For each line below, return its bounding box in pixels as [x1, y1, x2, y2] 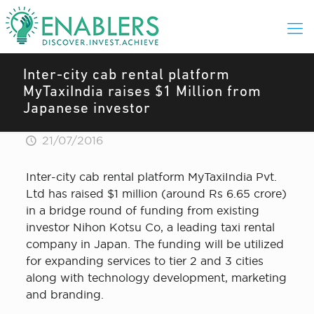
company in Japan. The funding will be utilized [25, 238, 284, 250]
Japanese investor [23, 102, 151, 116]
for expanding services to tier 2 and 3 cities [25, 254, 264, 267]
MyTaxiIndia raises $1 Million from [23, 85, 261, 100]
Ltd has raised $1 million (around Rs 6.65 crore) [25, 187, 287, 200]
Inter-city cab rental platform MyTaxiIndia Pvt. [25, 170, 277, 183]
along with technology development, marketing [25, 271, 287, 284]
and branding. [25, 288, 104, 301]
